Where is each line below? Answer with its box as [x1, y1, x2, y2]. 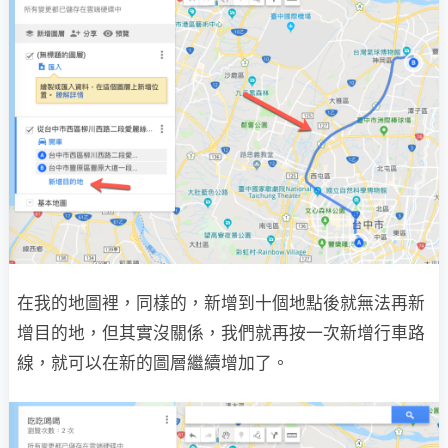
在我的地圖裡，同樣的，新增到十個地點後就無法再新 [17, 293, 425, 314]
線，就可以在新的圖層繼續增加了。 [17, 353, 289, 374]
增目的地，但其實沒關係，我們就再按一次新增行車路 [17, 323, 425, 344]
